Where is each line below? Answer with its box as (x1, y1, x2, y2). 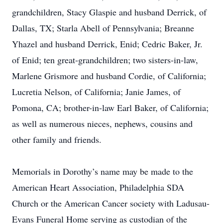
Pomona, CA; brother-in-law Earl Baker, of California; (12, 102, 209, 113)
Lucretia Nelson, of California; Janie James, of (12, 86, 181, 98)
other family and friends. (12, 133, 102, 145)
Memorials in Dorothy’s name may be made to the (12, 165, 193, 177)
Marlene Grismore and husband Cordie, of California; (12, 70, 206, 82)
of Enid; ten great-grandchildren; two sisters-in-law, (12, 54, 198, 66)
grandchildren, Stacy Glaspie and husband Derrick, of (12, 6, 207, 18)
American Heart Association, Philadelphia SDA (12, 181, 184, 193)
